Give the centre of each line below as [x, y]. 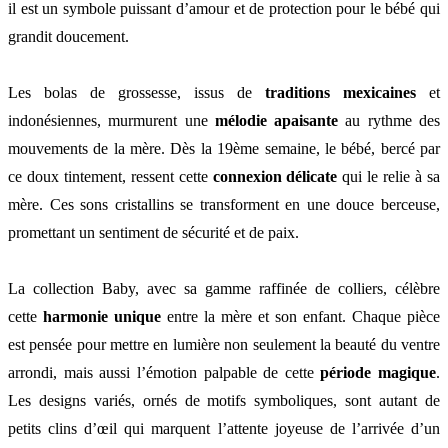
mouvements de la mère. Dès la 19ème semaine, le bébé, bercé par [224, 149]
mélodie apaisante [276, 121]
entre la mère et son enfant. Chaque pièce [300, 317]
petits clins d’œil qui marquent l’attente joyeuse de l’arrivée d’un [224, 429]
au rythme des [389, 121]
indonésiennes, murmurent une [111, 121]
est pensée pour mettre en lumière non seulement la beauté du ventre [224, 345]
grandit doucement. [68, 37]
